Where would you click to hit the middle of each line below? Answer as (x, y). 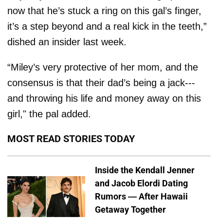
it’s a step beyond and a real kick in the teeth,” (107, 27)
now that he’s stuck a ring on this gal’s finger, (104, 11)
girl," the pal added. (49, 114)
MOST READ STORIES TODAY (71, 139)
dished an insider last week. (67, 42)
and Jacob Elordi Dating (141, 183)
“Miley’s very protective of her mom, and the (103, 67)
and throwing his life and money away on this (104, 99)
